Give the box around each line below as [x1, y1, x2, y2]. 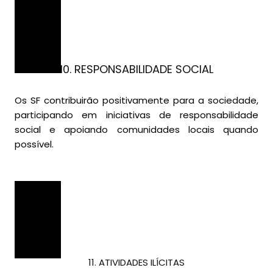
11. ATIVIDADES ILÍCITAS [88, 256, 185, 269]
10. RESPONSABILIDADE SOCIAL [60, 62, 213, 77]
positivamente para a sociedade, [99, 94, 258, 107]
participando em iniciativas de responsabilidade [15, 108, 258, 122]
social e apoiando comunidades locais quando [15, 123, 258, 136]
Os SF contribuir [15, 94, 87, 107]
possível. [15, 138, 54, 151]
